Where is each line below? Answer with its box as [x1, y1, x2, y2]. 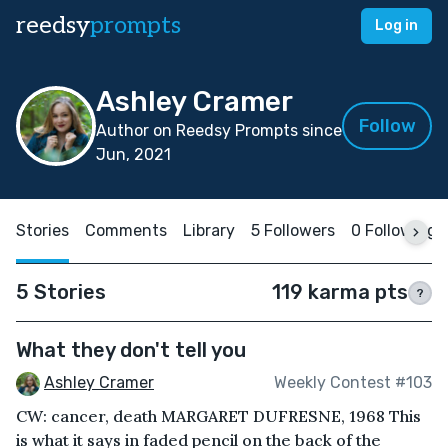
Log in [375, 17, 418, 34]
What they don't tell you [16, 338, 246, 362]
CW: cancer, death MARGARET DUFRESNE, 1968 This [16, 405, 421, 426]
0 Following [351, 221, 437, 240]
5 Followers [251, 221, 335, 240]
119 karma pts [272, 280, 408, 304]
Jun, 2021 [96, 145, 171, 164]
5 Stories [16, 280, 106, 304]
